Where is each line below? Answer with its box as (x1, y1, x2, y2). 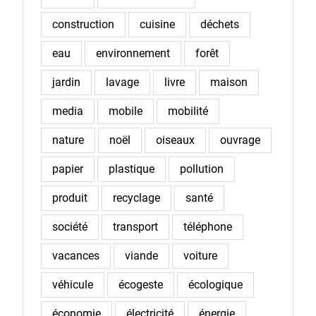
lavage (105, 75, 139, 89)
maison (209, 75, 248, 89)
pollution (179, 162, 224, 176)
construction (51, 18, 114, 31)
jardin (51, 75, 80, 89)
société (51, 220, 87, 233)
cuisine (139, 18, 175, 31)
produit (51, 191, 87, 205)
